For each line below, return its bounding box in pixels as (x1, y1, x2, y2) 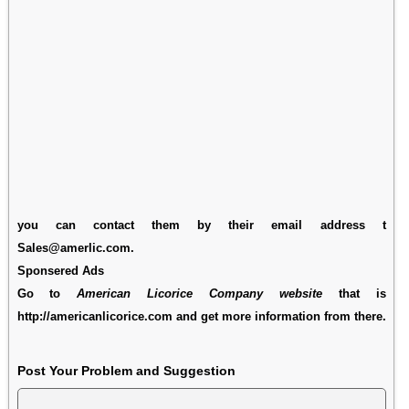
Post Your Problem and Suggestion (16, 362, 236, 378)
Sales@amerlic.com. (16, 240, 134, 255)
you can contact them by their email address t (16, 217, 386, 232)
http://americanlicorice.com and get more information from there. (16, 309, 386, 323)
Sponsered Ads (16, 263, 104, 278)
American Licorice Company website (77, 286, 323, 300)
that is (322, 286, 386, 300)
